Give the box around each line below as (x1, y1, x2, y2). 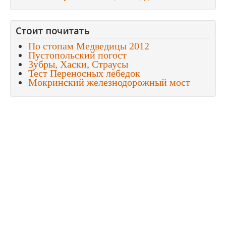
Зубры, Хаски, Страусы (28, 59, 128, 70)
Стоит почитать (16, 25, 89, 37)
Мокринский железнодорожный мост (28, 77, 190, 88)
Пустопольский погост (28, 49, 127, 61)
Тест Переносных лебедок (28, 68, 140, 79)
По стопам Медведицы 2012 (28, 40, 149, 52)
